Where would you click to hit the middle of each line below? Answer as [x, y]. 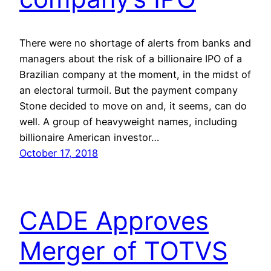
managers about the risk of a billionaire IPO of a [131, 58]
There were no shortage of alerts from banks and [135, 43]
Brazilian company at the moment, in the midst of [135, 74]
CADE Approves [114, 221]
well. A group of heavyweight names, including [128, 121]
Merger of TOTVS [124, 251]
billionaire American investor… [89, 137]
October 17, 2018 [59, 153]
